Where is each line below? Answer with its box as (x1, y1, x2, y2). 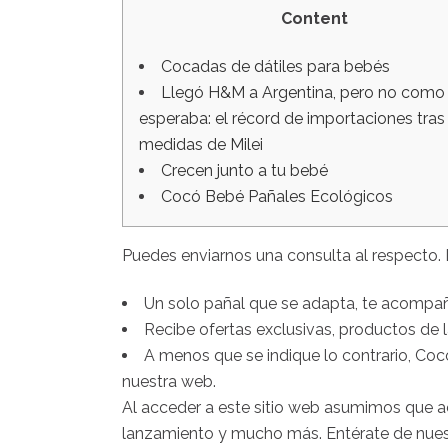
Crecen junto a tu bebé (161, 161, 328, 180)
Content (280, 9, 348, 28)
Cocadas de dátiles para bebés (161, 57, 390, 76)
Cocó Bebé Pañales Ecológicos (161, 187, 393, 206)
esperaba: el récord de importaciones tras (139, 109, 445, 128)
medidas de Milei (139, 135, 263, 154)
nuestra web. (122, 372, 216, 391)
